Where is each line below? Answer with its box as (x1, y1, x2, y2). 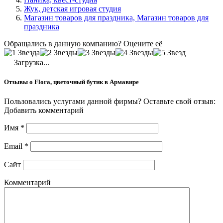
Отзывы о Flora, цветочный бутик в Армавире (4, 78, 139, 86)
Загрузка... (12, 58, 49, 67)
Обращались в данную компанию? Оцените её (4, 39, 162, 48)
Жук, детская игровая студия (24, 4, 121, 13)
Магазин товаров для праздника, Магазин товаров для (24, 13, 209, 22)
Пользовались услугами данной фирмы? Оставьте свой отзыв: (4, 97, 216, 106)
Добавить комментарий (4, 106, 84, 115)
